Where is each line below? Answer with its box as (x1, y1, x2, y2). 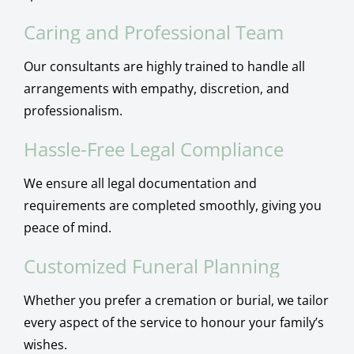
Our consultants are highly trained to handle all (23, 57, 305, 75)
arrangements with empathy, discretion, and (23, 79, 289, 97)
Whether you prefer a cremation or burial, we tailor (23, 291, 329, 309)
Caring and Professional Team (23, 18, 284, 45)
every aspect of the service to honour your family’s (23, 313, 324, 331)
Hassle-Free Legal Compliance (23, 135, 284, 162)
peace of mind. (23, 218, 111, 236)
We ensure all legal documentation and (23, 174, 257, 192)
